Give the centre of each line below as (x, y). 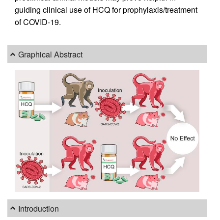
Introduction (39, 208)
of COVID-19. (38, 22)
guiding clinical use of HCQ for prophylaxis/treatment (106, 9)
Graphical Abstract (51, 54)
